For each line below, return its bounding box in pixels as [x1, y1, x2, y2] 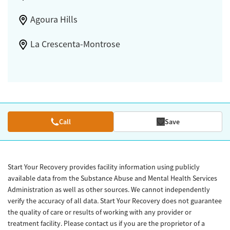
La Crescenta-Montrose [30, 38, 120, 50]
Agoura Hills [30, 13, 78, 25]
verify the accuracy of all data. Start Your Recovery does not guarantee [8, 196, 222, 205]
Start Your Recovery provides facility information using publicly [8, 162, 200, 171]
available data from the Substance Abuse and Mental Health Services [8, 173, 217, 183]
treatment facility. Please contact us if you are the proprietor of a [8, 218, 205, 228]
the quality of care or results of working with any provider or [8, 207, 191, 217]
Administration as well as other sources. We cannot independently [8, 184, 210, 194]
